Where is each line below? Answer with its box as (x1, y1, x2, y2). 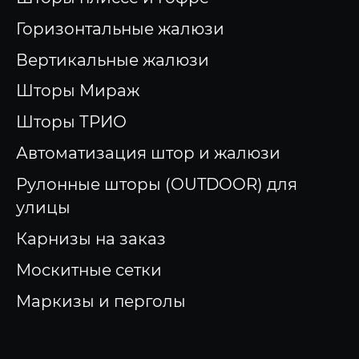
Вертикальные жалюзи (15, 50, 209, 70)
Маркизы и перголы (15, 292, 186, 312)
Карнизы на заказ (15, 229, 166, 249)
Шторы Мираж (15, 81, 139, 101)
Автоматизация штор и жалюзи (15, 143, 280, 163)
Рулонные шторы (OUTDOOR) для (15, 175, 297, 195)
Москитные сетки (15, 260, 162, 280)
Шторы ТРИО (15, 112, 127, 132)
